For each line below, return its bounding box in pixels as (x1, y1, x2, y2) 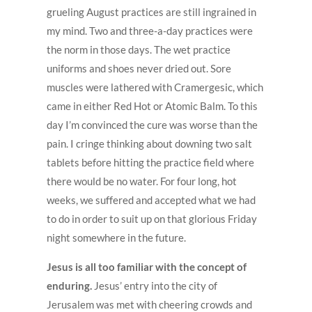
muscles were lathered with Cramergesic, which (47, 80, 264, 93)
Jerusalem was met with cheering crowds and (47, 297, 253, 311)
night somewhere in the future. (47, 231, 187, 244)
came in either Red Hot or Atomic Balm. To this (47, 99, 258, 112)
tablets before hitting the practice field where (47, 155, 255, 169)
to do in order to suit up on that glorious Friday (47, 212, 258, 225)
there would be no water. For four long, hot (47, 174, 237, 187)
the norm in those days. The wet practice (47, 42, 231, 56)
